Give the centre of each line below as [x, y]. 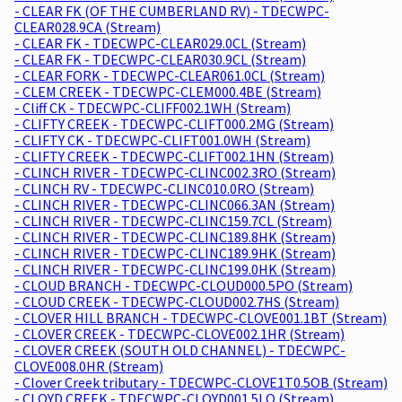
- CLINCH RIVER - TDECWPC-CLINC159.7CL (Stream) [173, 220]
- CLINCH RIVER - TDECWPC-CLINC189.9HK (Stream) [175, 253]
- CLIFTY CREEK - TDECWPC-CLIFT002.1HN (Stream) [174, 156]
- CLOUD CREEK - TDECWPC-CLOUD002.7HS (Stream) [177, 301]
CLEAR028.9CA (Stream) [87, 26]
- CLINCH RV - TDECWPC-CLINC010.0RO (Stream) [164, 188]
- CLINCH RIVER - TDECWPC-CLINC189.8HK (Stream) [175, 236]
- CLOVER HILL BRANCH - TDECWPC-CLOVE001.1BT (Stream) [201, 317]
